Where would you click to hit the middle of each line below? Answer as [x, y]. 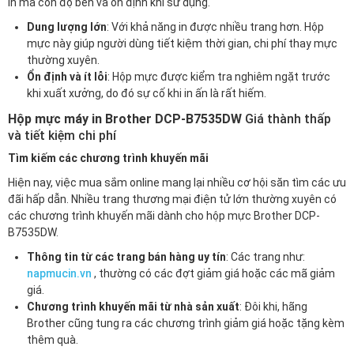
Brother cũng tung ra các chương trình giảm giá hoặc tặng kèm [186, 324]
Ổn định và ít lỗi [67, 77]
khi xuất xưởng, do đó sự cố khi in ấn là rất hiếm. [147, 94]
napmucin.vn [59, 274]
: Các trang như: [265, 257]
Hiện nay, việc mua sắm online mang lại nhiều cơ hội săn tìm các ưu [177, 183]
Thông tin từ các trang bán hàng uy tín [126, 257]
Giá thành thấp [288, 119]
